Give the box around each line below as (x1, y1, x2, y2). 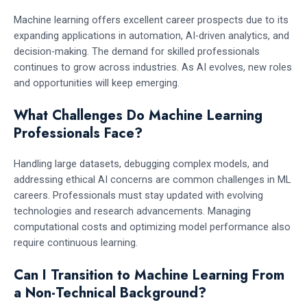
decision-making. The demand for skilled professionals (14, 45, 260, 58)
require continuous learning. (14, 236, 138, 249)
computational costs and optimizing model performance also (14, 220, 291, 233)
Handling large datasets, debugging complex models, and (14, 157, 269, 170)
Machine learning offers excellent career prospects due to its (14, 13, 288, 26)
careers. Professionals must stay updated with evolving (14, 188, 263, 201)
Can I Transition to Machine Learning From (14, 265, 284, 286)
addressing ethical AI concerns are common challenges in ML (14, 173, 291, 186)
